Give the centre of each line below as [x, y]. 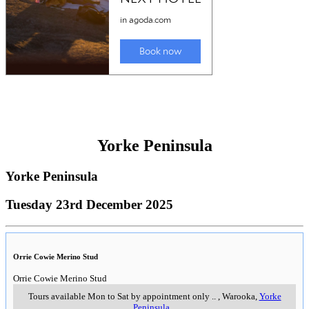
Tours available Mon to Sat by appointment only [119, 296]
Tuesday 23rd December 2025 [89, 205]
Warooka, [240, 296]
